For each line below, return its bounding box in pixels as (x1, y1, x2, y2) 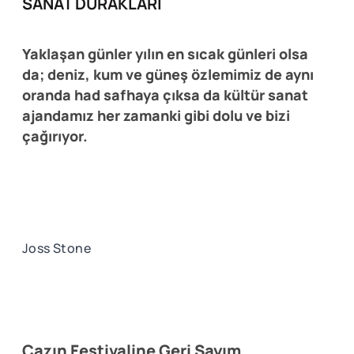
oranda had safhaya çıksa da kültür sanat (22, 85, 308, 105)
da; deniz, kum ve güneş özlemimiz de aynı (22, 65, 314, 85)
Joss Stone (22, 239, 91, 258)
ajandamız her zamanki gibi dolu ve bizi (22, 106, 290, 126)
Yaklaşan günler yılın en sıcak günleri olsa (22, 44, 308, 64)
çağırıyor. (22, 126, 88, 146)
